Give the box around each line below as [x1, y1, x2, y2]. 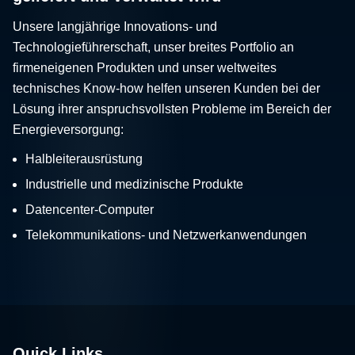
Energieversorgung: [13, 122, 124, 136]
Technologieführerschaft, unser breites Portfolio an [13, 40, 294, 54]
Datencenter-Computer [25, 202, 154, 216]
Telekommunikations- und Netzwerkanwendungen [25, 227, 307, 242]
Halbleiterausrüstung [25, 151, 143, 166]
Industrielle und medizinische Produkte [25, 177, 243, 191]
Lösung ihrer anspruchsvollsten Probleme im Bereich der [13, 101, 331, 116]
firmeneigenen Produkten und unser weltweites [13, 60, 277, 74]
